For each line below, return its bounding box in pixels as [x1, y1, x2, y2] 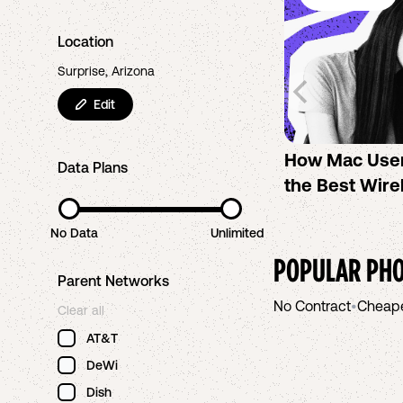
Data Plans [58, 159, 128, 175]
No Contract [273, 298, 351, 314]
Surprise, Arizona [58, 64, 155, 78]
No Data [49, 226, 98, 240]
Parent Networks [58, 273, 169, 289]
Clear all [58, 303, 104, 318]
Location [58, 33, 113, 49]
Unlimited [210, 226, 264, 240]
